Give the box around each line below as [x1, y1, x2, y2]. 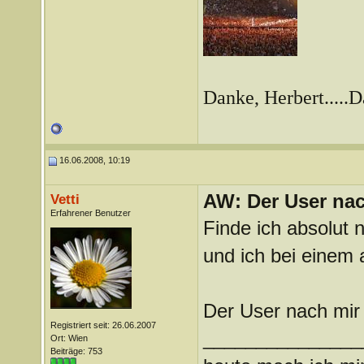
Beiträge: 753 [50, 346, 102, 356]
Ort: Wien [50, 333, 88, 343]
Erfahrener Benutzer [50, 208, 131, 218]
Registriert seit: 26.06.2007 [50, 320, 156, 330]
